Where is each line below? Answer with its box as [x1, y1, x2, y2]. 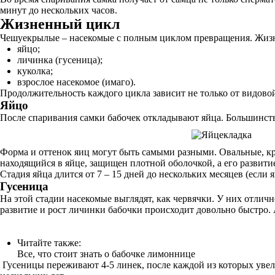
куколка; [17, 66, 53, 76]
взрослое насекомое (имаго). [17, 77, 136, 87]
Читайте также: [17, 238, 81, 248]
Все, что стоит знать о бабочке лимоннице [17, 249, 195, 259]
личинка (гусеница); [17, 55, 103, 65]
